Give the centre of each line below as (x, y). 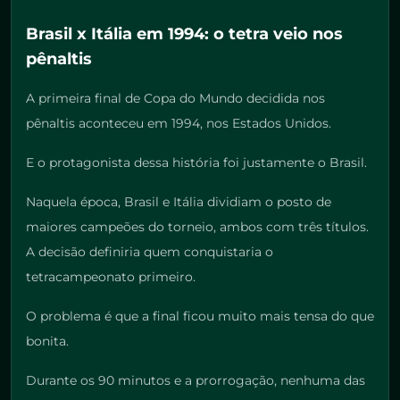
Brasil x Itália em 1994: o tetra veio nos (184, 34)
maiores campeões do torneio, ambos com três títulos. (197, 227)
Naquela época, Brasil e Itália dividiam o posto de (179, 202)
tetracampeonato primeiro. (111, 277)
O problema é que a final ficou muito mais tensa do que (200, 317)
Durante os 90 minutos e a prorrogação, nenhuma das (196, 381)
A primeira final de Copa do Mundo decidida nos (175, 99)
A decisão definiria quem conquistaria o (150, 252)
